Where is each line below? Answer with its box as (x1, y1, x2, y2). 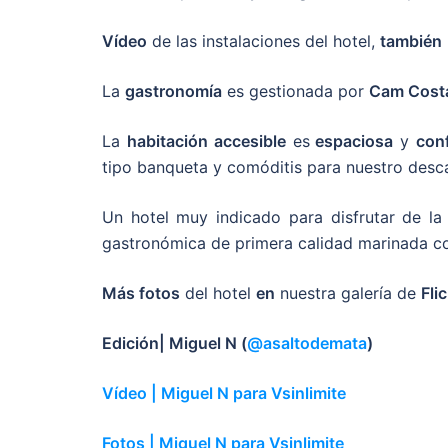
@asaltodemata (247, 333, 367, 353)
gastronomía (125, 81, 222, 101)
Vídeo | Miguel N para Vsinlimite (102, 383, 346, 403)
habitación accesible (126, 131, 286, 151)
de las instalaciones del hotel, (147, 31, 380, 51)
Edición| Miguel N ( (102, 333, 247, 353)
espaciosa (309, 131, 394, 151)
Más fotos (102, 283, 180, 303)
